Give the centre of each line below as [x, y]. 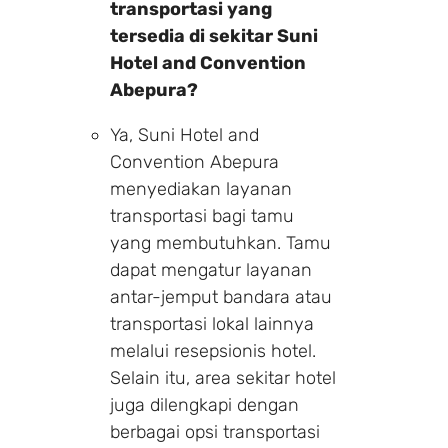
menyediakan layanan [201, 188]
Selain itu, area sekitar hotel [223, 377]
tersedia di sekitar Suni [214, 35]
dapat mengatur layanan [211, 269]
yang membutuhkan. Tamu [220, 242]
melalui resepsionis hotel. [213, 350]
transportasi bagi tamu [202, 215]
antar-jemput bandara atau [221, 296]
